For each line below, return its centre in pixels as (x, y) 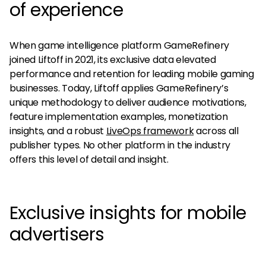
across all (216, 131)
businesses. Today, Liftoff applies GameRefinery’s (119, 88)
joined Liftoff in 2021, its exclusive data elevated (113, 59)
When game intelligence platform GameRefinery (119, 45)
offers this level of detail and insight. (89, 159)
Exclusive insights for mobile (128, 213)
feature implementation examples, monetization (119, 116)
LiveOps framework (150, 131)
